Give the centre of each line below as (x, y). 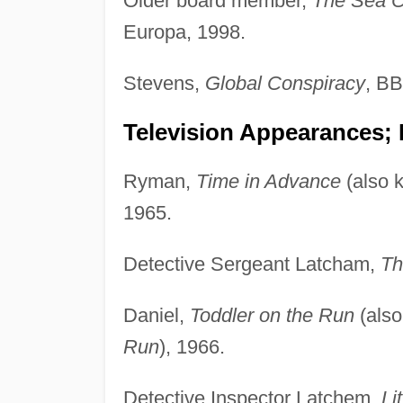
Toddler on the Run (272, 315)
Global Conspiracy (285, 83)
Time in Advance (268, 181)
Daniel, (156, 315)
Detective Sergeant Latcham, (251, 264)
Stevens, (164, 83)
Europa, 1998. (184, 31)
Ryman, (159, 181)
